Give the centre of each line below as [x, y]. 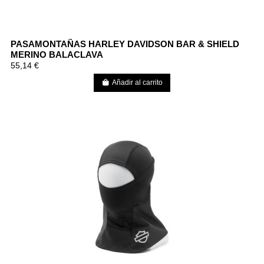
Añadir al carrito [137, 83]
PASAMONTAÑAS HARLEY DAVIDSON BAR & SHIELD [125, 44]
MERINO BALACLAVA [57, 54]
